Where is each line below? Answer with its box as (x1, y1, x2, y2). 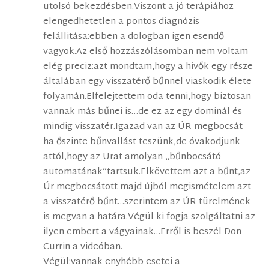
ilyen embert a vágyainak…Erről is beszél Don (43, 224, 242, 241)
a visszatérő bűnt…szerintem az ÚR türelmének (43, 194, 251, 211)
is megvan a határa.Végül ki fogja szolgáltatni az (43, 209, 256, 226)
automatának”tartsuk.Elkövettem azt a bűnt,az (43, 164, 251, 181)
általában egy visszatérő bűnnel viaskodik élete (43, 74, 252, 91)
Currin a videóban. (43, 239, 123, 256)
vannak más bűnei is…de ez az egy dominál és (43, 104, 243, 121)
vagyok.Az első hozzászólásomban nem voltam (43, 44, 249, 61)
